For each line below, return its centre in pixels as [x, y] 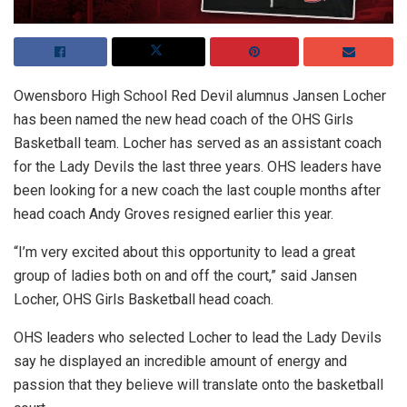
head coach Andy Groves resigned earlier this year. [174, 214]
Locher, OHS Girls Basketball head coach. [144, 300]
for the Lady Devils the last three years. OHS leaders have [198, 167]
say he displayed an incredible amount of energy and [180, 362]
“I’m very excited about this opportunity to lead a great [184, 253]
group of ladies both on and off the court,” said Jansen [185, 276]
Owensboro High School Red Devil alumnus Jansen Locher [200, 96]
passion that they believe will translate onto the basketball [199, 385]
